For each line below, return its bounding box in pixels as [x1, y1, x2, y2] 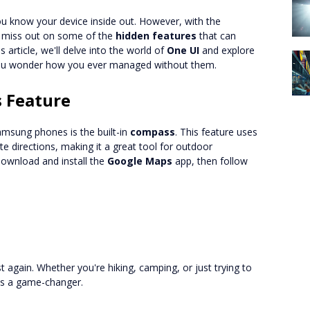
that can [197, 29, 236, 42]
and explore [199, 44, 255, 57]
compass [130, 125, 175, 138]
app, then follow [172, 154, 248, 167]
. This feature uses [175, 125, 257, 138]
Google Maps [107, 154, 172, 167]
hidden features [116, 29, 197, 42]
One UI [167, 44, 199, 57]
